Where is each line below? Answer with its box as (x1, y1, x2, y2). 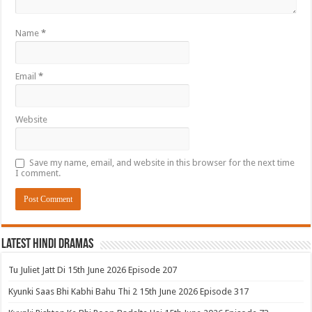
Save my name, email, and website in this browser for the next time (29, 157, 295, 168)
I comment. (15, 167, 61, 178)
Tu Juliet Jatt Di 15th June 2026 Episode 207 (8, 264, 178, 275)
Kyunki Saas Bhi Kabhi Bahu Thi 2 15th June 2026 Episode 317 (8, 286, 249, 297)
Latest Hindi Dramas (1, 237, 94, 251)
